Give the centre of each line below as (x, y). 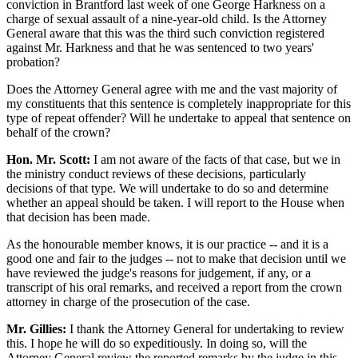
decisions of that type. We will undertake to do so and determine (167, 188)
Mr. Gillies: (36, 328)
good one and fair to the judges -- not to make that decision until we (176, 258)
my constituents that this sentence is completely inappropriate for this (179, 103)
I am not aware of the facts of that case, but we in (215, 159)
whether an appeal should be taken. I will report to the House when (175, 202)
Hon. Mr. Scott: (48, 159)
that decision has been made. (78, 217)
